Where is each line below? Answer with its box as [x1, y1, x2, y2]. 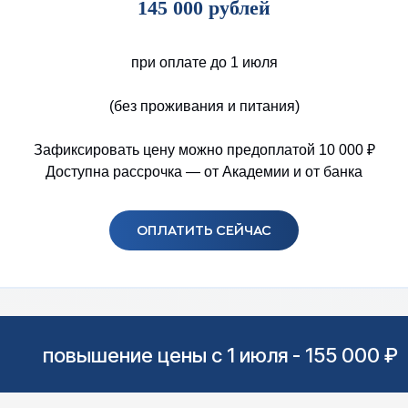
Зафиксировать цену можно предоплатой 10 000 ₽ [33, 142, 375, 158]
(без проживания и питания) [108, 98, 300, 114]
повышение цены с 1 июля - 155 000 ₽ [42, 343, 398, 368]
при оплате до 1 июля [130, 55, 278, 70]
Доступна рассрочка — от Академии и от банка [46, 164, 362, 179]
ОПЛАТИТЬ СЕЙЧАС [137, 223, 271, 237]
